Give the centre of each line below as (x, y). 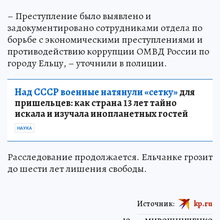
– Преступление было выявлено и (79, 16)
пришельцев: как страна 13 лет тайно (96, 103)
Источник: (156, 204)
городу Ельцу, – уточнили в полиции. (87, 63)
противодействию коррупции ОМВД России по (108, 52)
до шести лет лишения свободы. (77, 169)
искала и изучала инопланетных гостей (101, 114)
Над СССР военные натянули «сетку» (96, 92)
